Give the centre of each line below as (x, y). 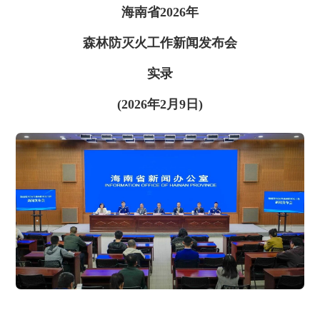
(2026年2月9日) (160, 104)
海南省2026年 (160, 12)
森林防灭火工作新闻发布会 (160, 42)
